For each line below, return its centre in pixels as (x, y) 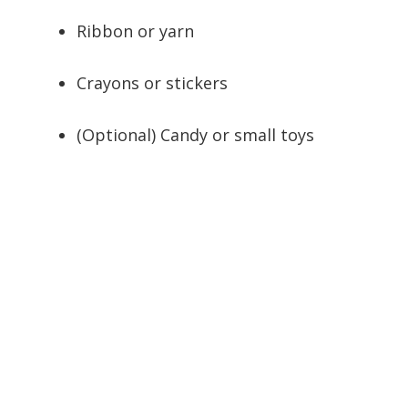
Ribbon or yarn (135, 31)
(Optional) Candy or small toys (195, 135)
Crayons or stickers (152, 83)
